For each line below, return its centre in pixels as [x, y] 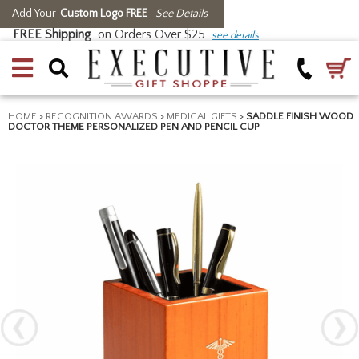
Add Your [34, 14]
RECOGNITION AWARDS [102, 116]
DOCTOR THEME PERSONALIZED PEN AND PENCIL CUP [134, 127]
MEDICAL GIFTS [202, 116]
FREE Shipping [52, 34]
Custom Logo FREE [104, 14]
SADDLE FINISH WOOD [300, 116]
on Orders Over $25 [151, 34]
